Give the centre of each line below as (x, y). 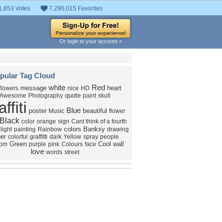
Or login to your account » (91, 41)
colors (72, 129)
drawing (118, 129)
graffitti (38, 137)
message (33, 88)
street (72, 152)
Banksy (94, 129)
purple (37, 144)
